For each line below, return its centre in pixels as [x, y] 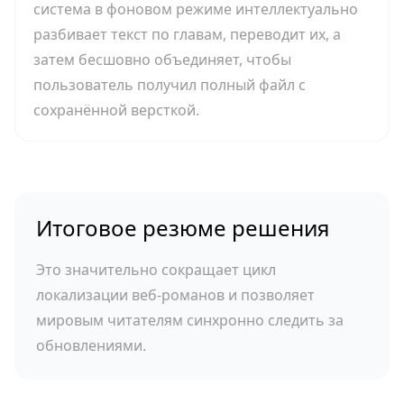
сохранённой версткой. [116, 110]
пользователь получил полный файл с [170, 85]
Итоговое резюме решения [183, 228]
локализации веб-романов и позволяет [175, 295]
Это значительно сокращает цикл [156, 270]
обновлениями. [91, 345]
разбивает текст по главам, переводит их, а [187, 34]
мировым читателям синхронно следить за [190, 320]
